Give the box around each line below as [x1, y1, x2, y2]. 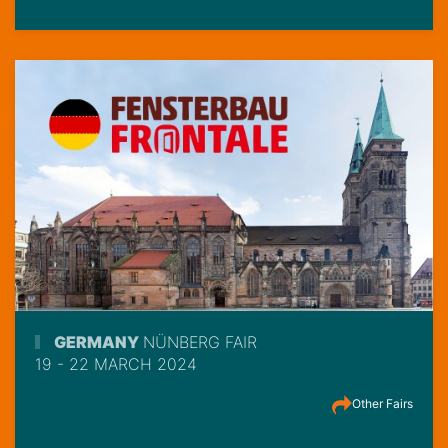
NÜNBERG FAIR [143, 332, 257, 353]
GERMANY [54, 332, 139, 353]
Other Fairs [352, 396, 413, 412]
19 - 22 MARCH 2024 [35, 354, 197, 375]
